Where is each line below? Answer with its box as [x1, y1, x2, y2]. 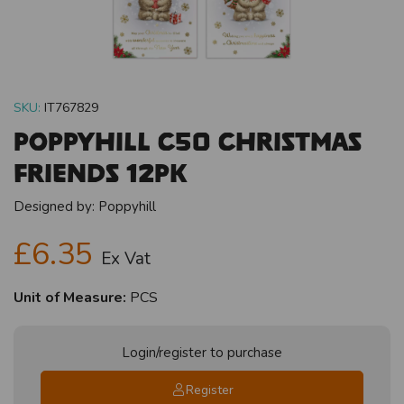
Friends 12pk [14, 157, 188, 188]
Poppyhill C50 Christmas [14, 125, 362, 156]
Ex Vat [101, 246, 151, 271]
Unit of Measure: [14, 287, 126, 308]
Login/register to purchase [122, 343, 282, 362]
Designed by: [14, 197, 98, 216]
